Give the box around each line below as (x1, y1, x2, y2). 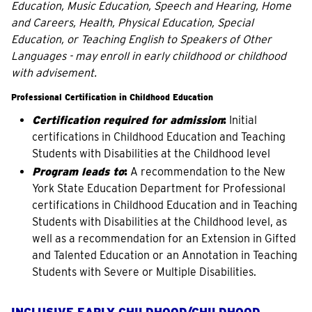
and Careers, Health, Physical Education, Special (11, 16, 253, 29)
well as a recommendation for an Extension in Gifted (32, 232, 296, 245)
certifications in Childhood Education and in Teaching (32, 198, 297, 212)
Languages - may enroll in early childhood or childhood (11, 49, 286, 63)
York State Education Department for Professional (32, 182, 286, 195)
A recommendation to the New (127, 165, 286, 178)
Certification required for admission (32, 114, 223, 127)
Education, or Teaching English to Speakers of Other (11, 33, 272, 46)
